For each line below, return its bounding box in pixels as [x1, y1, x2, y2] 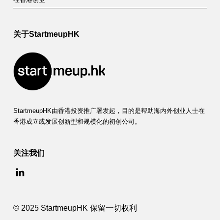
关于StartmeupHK [13, 29, 80, 38]
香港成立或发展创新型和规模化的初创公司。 [13, 118, 141, 126]
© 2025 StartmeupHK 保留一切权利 [13, 203, 137, 212]
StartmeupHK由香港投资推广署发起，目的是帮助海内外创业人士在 [13, 108, 205, 115]
